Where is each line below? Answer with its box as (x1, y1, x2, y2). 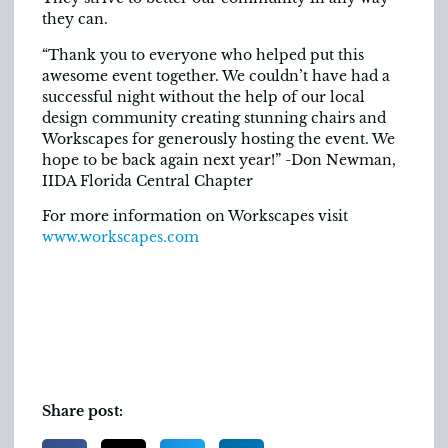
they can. (42, 10, 108, 29)
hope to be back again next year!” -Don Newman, (42, 150, 396, 169)
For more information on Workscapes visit (42, 207, 348, 226)
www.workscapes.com (42, 228, 199, 247)
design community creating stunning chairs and (42, 108, 386, 127)
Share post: (42, 402, 123, 421)
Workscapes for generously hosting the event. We (42, 129, 395, 148)
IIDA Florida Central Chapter (42, 171, 253, 190)
